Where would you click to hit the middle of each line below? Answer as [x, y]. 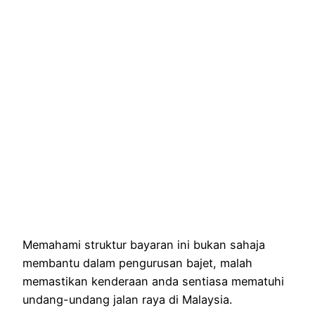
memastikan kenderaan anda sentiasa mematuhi [153, 281]
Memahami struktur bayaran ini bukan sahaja [144, 244]
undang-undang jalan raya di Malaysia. [127, 299]
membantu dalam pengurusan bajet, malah [137, 263]
